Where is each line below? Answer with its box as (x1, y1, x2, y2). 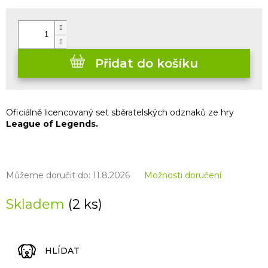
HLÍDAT (45, 245, 80, 257)
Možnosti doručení (144, 169, 221, 181)
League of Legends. (6, 118, 98, 129)
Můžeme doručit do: (6, 169, 90, 181)
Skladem (6, 196, 68, 212)
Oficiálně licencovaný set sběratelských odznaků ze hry (6, 106, 234, 118)
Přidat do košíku (95, 56, 198, 71)
